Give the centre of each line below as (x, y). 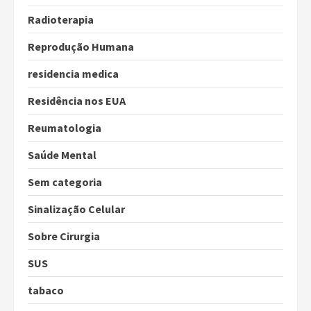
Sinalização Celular (76, 209)
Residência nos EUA (77, 101)
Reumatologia (65, 128)
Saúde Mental (62, 155)
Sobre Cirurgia (64, 236)
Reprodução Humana (81, 47)
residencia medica (73, 74)
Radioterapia (61, 20)
